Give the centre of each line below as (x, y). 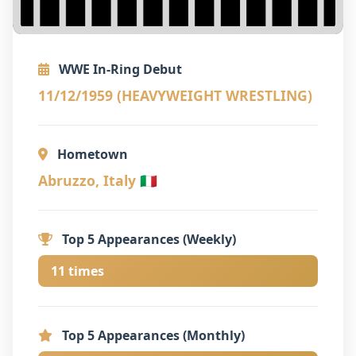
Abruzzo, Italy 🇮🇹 (98, 180)
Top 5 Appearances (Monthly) (152, 335)
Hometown (91, 154)
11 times (77, 271)
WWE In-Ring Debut (119, 69)
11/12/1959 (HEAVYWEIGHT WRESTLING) (175, 95)
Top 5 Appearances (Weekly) (147, 239)
